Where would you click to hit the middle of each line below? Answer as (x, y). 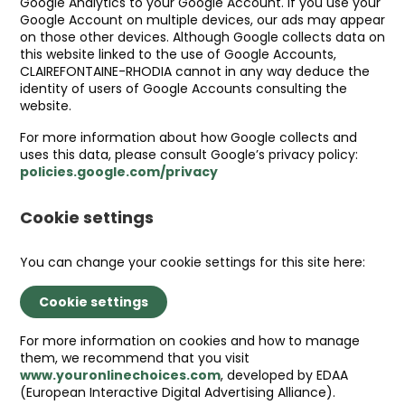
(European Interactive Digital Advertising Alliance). (178, 392)
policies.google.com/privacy (119, 172)
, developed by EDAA (284, 375)
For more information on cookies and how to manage (190, 341)
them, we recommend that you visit (135, 358)
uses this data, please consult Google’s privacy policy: (189, 155)
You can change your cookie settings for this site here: (193, 262)
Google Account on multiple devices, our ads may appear (202, 20)
